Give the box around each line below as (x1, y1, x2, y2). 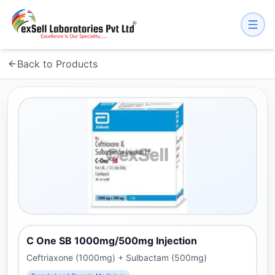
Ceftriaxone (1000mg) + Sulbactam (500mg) (26, 252, 207, 263)
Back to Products (17, 58, 98, 70)
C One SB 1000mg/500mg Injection (26, 234, 197, 247)
